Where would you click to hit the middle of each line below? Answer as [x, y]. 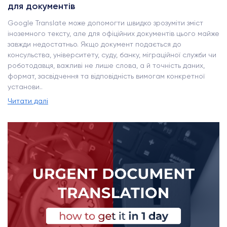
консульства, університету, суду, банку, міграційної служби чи [112, 55]
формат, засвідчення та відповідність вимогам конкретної [106, 76]
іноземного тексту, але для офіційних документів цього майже [113, 33]
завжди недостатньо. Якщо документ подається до [94, 44]
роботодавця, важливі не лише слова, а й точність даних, [106, 65]
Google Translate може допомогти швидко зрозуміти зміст [105, 23]
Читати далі [28, 101]
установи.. [25, 87]
